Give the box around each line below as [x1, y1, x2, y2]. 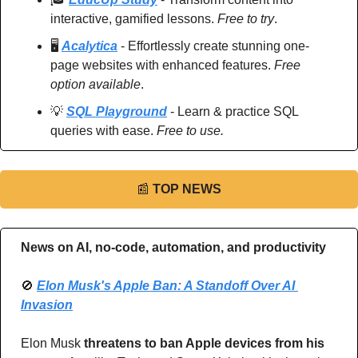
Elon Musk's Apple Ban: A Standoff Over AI [37, 278, 295, 292]
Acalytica [62, 38, 117, 53]
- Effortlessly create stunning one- [117, 38, 309, 53]
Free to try [217, 11, 274, 26]
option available [50, 77, 141, 91]
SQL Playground [66, 104, 167, 118]
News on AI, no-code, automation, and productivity [21, 240, 329, 254]
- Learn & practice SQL [167, 104, 298, 118]
